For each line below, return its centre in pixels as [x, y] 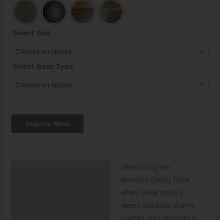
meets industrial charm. [157, 205]
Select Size [31, 33]
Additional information [58, 190]
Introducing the [145, 166]
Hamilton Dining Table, [156, 179]
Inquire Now [47, 124]
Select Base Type [43, 66]
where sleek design [151, 192]
